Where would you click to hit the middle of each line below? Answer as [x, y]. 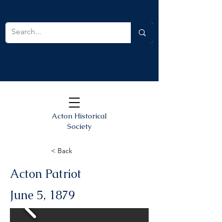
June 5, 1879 [42, 195]
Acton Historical [79, 116]
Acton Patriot [46, 174]
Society [79, 126]
